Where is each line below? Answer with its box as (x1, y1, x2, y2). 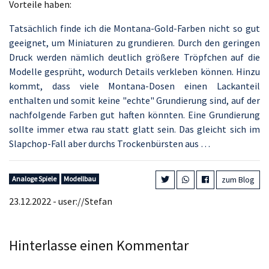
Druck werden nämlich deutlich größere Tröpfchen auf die (9, 51, 260, 63)
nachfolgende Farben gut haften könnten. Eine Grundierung (9, 109, 260, 121)
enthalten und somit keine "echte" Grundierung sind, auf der (9, 94, 260, 106)
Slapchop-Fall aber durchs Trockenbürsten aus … (9, 138, 210, 150)
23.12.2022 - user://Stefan (9, 195, 112, 207)
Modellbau (64, 174, 97, 183)
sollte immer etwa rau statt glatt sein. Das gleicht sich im (9, 123, 260, 135)
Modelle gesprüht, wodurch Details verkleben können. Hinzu (9, 65, 260, 77)
